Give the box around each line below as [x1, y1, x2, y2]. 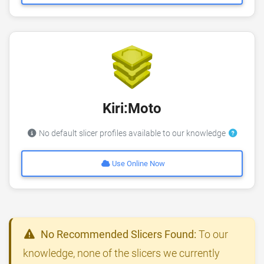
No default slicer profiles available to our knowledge [37, 128, 227, 138]
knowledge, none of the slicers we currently [23, 247, 220, 260]
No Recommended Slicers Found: [41, 228, 197, 241]
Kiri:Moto [103, 100, 161, 117]
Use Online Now [110, 159, 166, 169]
